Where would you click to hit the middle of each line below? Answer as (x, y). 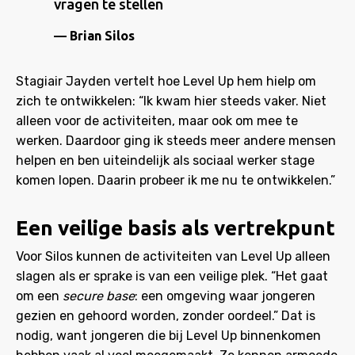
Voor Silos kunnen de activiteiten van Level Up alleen (173, 256)
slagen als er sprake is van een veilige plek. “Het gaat (172, 276)
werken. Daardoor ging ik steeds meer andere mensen (176, 141)
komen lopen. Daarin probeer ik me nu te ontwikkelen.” (176, 180)
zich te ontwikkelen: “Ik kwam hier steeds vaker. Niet (171, 101)
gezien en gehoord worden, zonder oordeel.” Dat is (166, 316)
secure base (99, 296)
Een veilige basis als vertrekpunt (176, 228)
